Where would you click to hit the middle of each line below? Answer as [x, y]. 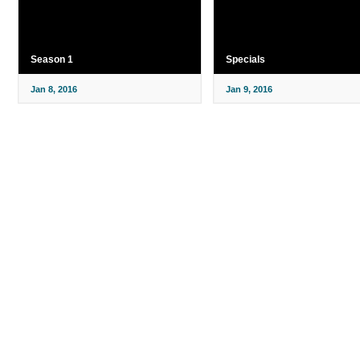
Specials [245, 59]
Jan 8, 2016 [54, 89]
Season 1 [52, 59]
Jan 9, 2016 [249, 89]
